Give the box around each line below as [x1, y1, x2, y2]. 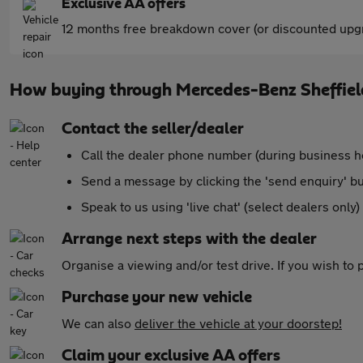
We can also [62, 315, 135, 331]
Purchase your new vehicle [62, 289, 252, 305]
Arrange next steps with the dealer [62, 231, 317, 247]
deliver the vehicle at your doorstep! [135, 315, 342, 331]
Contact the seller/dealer [62, 121, 244, 137]
